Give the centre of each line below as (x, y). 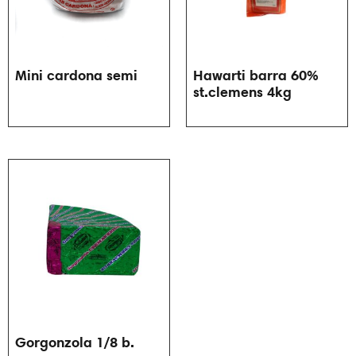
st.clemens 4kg (242, 91)
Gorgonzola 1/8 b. (75, 342)
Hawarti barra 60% (256, 75)
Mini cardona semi (76, 75)
